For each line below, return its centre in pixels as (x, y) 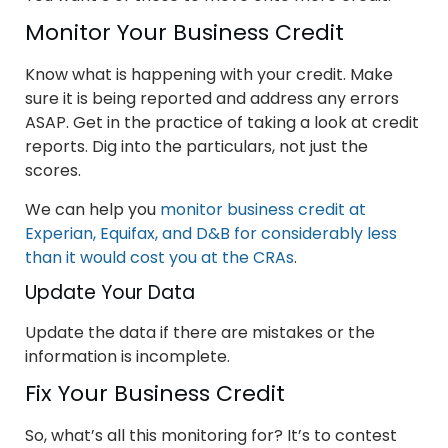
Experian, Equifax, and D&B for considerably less (211, 233)
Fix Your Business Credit (155, 393)
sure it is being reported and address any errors (212, 98)
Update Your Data (110, 292)
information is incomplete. (127, 356)
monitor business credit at (263, 209)
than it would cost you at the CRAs (159, 257)
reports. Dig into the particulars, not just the (196, 146)
